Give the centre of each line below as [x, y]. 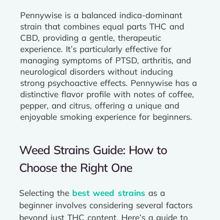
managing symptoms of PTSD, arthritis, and [106, 60]
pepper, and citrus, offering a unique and [100, 105]
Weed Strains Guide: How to [93, 150]
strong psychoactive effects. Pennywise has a [109, 83]
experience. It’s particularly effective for [96, 49]
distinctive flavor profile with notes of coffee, [107, 94]
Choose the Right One [76, 167]
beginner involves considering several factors [106, 205]
